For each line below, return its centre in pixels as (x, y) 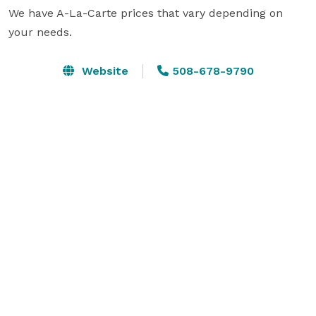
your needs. (40, 32)
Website (103, 71)
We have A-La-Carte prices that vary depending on (146, 13)
